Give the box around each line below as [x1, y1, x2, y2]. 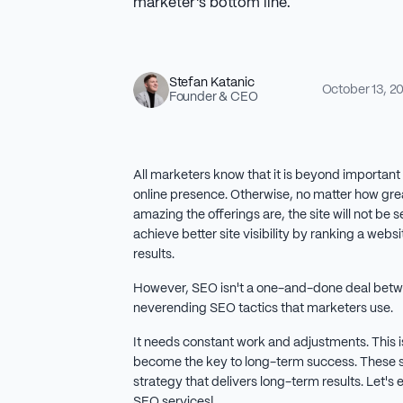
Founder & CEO [168, 91, 258, 104]
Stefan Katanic [168, 76, 255, 90]
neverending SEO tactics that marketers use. [132, 302, 396, 316]
